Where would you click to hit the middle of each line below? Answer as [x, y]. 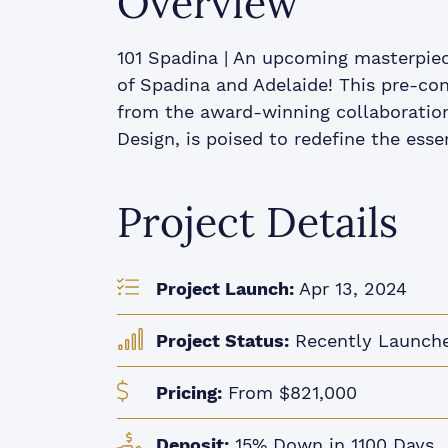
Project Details [257, 223]
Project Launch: [224, 289]
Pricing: [188, 393]
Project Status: [222, 341]
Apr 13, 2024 [350, 289]
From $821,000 [289, 393]
